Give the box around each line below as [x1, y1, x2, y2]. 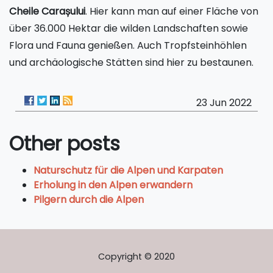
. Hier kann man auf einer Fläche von [85, 4, 258, 18]
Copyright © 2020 [98, 250, 175, 263]
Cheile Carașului [9, 4, 85, 18]
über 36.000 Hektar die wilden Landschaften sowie [9, 21, 248, 35]
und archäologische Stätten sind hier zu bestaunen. [9, 55, 253, 69]
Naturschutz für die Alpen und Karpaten [34, 163, 223, 177]
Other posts [9, 130, 120, 157]
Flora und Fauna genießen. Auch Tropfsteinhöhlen [9, 38, 247, 52]
